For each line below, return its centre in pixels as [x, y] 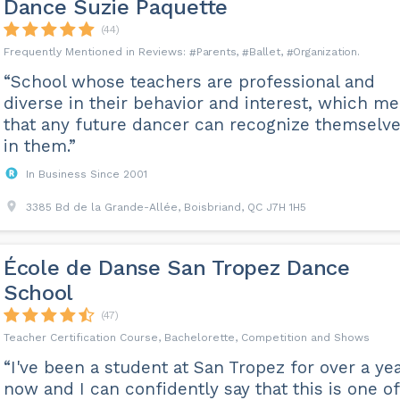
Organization [325, 52]
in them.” [39, 146]
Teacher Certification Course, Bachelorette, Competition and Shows [186, 337]
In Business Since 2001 [86, 174]
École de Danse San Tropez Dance [176, 268]
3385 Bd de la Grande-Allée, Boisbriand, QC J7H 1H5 [166, 207]
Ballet [264, 52]
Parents [216, 52]
